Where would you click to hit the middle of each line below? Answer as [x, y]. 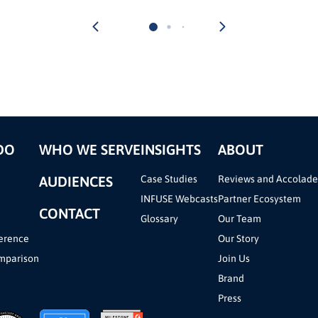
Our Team [239, 218]
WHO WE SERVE [89, 149]
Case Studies [169, 179]
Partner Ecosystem [259, 198]
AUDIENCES [76, 181]
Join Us [234, 258]
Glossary [159, 218]
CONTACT [69, 213]
